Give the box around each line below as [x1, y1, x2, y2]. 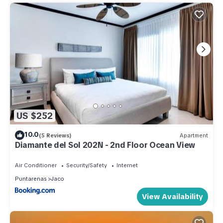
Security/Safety [66, 162, 107, 169]
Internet [116, 162, 138, 169]
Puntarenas [15, 175, 46, 183]
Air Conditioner [15, 162, 57, 169]
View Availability [142, 191, 203, 202]
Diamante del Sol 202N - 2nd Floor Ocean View [15, 140, 195, 151]
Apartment [180, 131, 208, 139]
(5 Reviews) [39, 131, 72, 139]
